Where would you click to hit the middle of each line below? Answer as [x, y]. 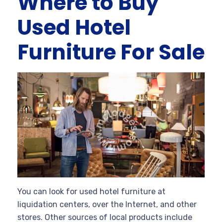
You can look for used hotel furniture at [91, 192]
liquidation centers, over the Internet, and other [107, 205]
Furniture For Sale [111, 52]
